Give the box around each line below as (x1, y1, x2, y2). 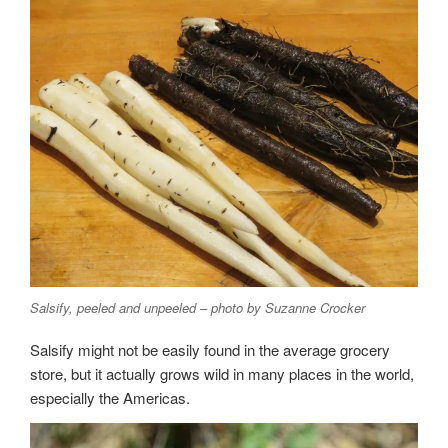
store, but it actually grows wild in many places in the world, (30, 362, 414, 384)
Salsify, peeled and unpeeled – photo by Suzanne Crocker (30, 298, 365, 318)
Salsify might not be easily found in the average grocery (30, 338, 390, 360)
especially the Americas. (30, 386, 190, 408)
